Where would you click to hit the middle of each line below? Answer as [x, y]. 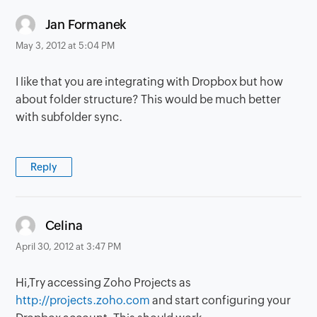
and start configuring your [221, 301]
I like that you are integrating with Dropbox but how [150, 82]
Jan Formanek [86, 24]
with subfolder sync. [69, 117]
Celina [64, 225]
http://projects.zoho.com [83, 301]
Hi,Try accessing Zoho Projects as [104, 283]
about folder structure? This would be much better [149, 100]
